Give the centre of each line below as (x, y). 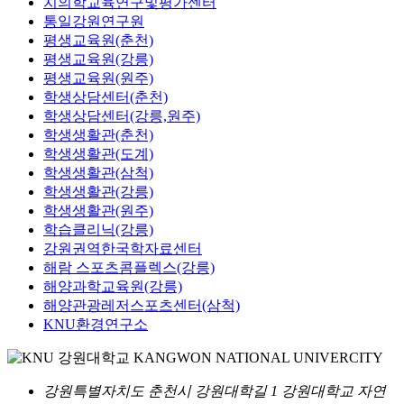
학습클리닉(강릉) (98, 229)
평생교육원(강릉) (98, 59)
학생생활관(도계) (98, 153)
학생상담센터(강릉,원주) (122, 115)
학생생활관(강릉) (98, 191)
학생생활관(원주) (98, 210)
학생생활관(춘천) (98, 134)
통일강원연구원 (94, 21)
